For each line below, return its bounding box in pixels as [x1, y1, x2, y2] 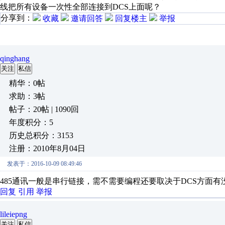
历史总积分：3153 [9, 131, 73, 140]
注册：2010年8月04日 [9, 144, 85, 153]
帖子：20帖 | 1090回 [9, 105, 79, 114]
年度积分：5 [9, 118, 53, 127]
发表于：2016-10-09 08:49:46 [7, 160, 82, 167]
